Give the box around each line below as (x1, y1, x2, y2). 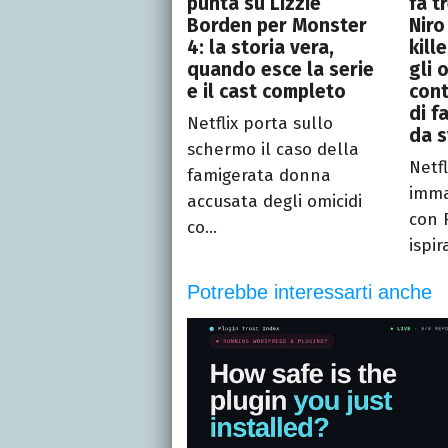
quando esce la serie (187, 57, 374, 81)
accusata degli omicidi (187, 190, 362, 212)
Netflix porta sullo (187, 112, 333, 134)
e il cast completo (187, 79, 346, 103)
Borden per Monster (187, 13, 367, 37)
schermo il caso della (187, 138, 359, 160)
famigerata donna (187, 164, 331, 186)
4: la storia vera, (187, 35, 334, 59)
